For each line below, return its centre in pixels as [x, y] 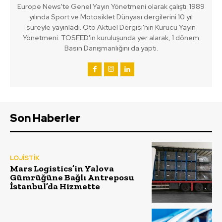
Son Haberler [45, 118]
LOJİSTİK [25, 158]
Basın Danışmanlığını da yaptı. [111, 48]
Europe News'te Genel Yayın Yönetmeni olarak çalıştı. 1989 [111, 7]
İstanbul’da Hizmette [55, 186]
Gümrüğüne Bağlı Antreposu [72, 177]
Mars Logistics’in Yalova [62, 168]
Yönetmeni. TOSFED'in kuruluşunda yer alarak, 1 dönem [111, 38]
